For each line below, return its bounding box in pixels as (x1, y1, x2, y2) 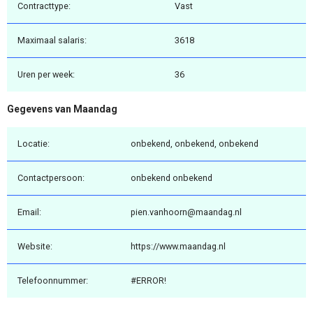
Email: (17, 206, 41, 217)
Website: (17, 240, 52, 252)
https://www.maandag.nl (131, 240, 226, 252)
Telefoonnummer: (17, 275, 88, 286)
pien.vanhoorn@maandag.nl (131, 206, 242, 217)
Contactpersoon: (17, 172, 85, 183)
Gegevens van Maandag (7, 103, 117, 115)
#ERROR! (131, 275, 166, 286)
